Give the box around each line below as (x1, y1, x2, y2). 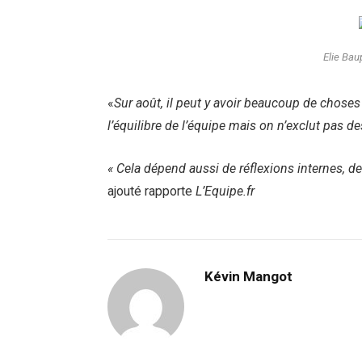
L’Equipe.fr (192, 183, 255, 199)
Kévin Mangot (204, 267, 293, 284)
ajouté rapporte (107, 183, 192, 199)
